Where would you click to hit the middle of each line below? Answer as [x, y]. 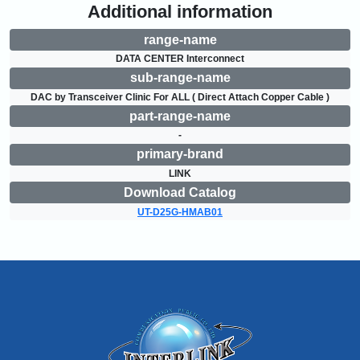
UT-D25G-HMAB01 [180, 212]
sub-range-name [180, 78]
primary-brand [180, 154]
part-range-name [180, 116]
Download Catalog [180, 192]
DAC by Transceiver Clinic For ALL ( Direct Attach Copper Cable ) [180, 97]
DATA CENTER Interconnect [180, 59]
